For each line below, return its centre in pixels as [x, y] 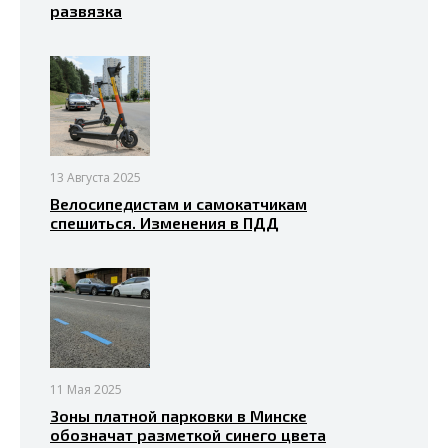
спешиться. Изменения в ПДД [164, 222]
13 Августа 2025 [95, 177]
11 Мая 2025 [86, 389]
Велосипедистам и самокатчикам [178, 203]
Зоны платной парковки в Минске [178, 415]
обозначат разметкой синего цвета [188, 434]
